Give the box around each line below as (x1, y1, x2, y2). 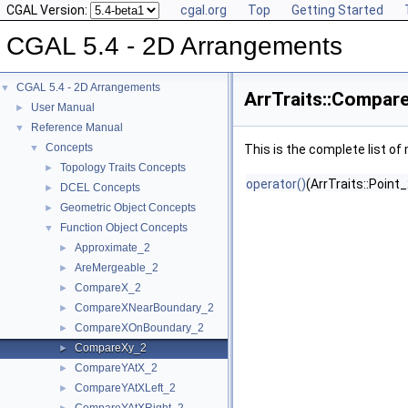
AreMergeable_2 (75, 261, 158, 274)
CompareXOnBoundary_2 (75, 321, 204, 334)
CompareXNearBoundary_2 (75, 301, 214, 314)
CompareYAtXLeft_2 (75, 382, 176, 394)
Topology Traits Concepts (60, 161, 186, 174)
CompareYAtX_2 (75, 362, 158, 374)
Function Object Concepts (60, 221, 188, 234)
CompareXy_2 (75, 342, 147, 354)
